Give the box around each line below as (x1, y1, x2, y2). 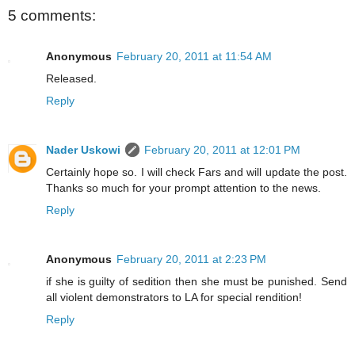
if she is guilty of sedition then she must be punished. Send (46, 275, 347, 288)
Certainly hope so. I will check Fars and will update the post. (46, 166, 347, 179)
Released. (46, 72, 97, 86)
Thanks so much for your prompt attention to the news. (46, 181, 321, 195)
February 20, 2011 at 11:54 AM (116, 50, 272, 63)
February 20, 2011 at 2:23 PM (116, 253, 266, 266)
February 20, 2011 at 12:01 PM (144, 143, 300, 157)
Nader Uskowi (46, 143, 120, 157)
